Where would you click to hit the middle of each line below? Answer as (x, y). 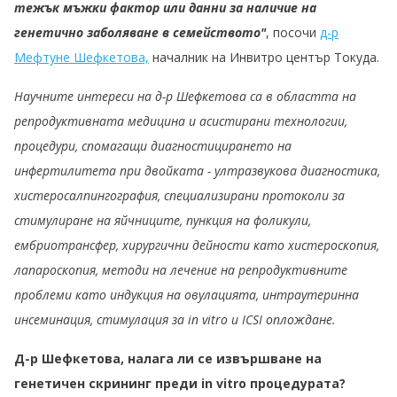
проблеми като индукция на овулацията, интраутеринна (187, 295)
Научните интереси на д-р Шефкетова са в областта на (185, 97)
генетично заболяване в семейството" (140, 33)
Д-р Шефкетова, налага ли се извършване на (168, 359)
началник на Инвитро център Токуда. (264, 58)
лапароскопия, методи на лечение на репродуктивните (181, 270)
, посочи (293, 33)
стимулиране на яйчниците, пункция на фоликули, (163, 221)
